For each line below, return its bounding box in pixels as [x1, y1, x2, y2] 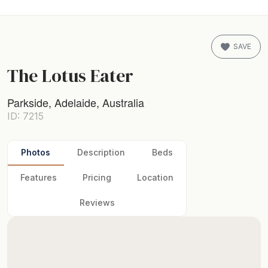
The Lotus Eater [7, 63, 133, 88]
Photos [21, 147, 51, 157]
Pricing [83, 172, 111, 182]
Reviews [79, 197, 115, 208]
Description [77, 147, 125, 157]
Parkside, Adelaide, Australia [7, 95, 144, 110]
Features [20, 172, 57, 182]
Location [136, 172, 173, 182]
